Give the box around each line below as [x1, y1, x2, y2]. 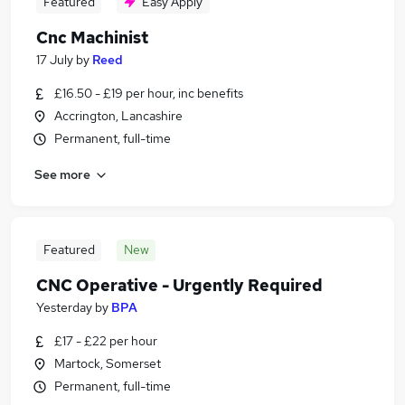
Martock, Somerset [54, 355, 161, 372]
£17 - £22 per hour [54, 333, 157, 349]
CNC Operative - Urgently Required [36, 275, 323, 296]
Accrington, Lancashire [54, 108, 183, 124]
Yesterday [36, 299, 92, 316]
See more [34, 165, 90, 183]
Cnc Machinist [36, 27, 148, 48]
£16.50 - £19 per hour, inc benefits [54, 85, 243, 101]
